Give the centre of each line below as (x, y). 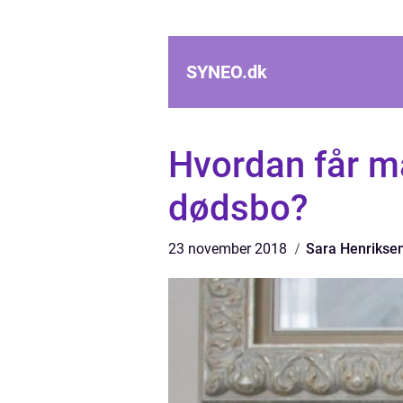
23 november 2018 (229, 249)
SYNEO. (217, 72)
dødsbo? (238, 208)
